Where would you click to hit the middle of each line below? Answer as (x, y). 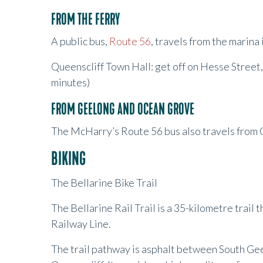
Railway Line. (81, 224)
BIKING (68, 159)
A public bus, (80, 41)
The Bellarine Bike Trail (104, 183)
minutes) (71, 82)
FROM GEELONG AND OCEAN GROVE (123, 109)
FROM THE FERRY (85, 19)
